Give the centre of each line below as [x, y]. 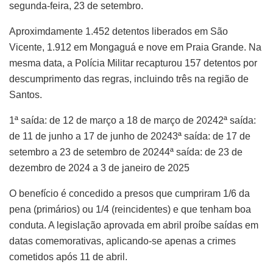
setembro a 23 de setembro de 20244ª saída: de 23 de [126, 152]
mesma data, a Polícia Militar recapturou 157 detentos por [133, 63]
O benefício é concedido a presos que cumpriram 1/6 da [129, 194]
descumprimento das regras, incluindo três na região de [129, 79]
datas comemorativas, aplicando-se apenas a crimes [122, 241]
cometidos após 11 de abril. [68, 257]
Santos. [26, 95]
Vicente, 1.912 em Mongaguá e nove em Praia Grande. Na [135, 48]
